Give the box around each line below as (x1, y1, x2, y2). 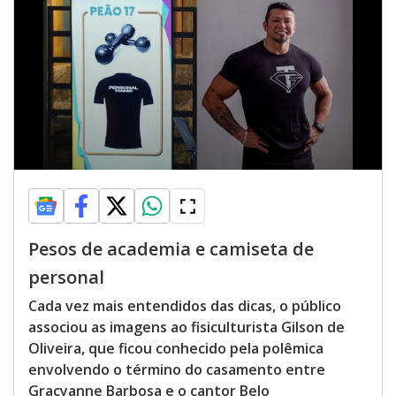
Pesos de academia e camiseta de (28, 237, 314, 261)
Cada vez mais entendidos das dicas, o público (28, 296, 341, 316)
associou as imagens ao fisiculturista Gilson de (28, 317, 345, 337)
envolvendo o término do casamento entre (28, 360, 325, 379)
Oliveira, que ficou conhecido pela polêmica (28, 339, 324, 358)
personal (28, 265, 104, 289)
